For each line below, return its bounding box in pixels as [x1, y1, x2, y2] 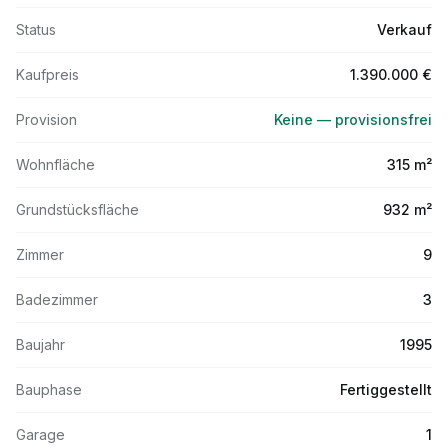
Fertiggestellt [340, 381, 432, 398]
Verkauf [377, 21, 432, 38]
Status [16, 21, 56, 38]
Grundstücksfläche [16, 201, 139, 218]
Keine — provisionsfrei [274, 111, 432, 128]
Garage [16, 426, 65, 443]
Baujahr [16, 336, 65, 353]
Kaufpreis [16, 66, 79, 83]
